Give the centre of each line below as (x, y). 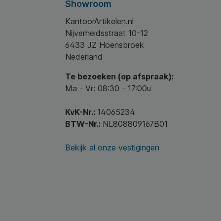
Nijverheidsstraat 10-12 (107, 33)
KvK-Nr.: (81, 112)
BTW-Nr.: (84, 124)
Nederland (84, 57)
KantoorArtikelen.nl (99, 21)
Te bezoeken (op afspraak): (119, 76)
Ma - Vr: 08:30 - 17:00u (108, 88)
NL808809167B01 (135, 124)
